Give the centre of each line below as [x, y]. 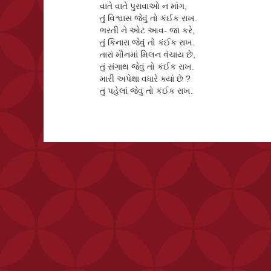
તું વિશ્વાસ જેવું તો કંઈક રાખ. [149, 18]
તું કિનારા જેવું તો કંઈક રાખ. [148, 42]
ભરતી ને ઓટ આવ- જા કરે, [148, 30]
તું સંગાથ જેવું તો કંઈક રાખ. [147, 66]
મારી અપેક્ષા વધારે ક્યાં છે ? [145, 78]
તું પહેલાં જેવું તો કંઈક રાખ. [147, 90]
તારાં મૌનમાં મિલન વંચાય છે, [148, 54]
